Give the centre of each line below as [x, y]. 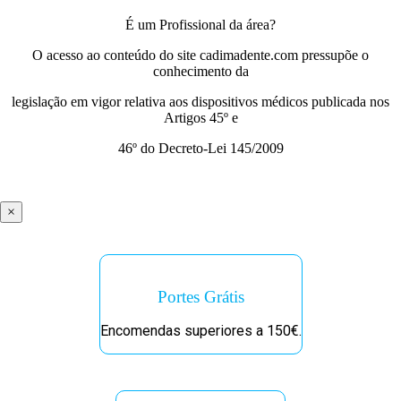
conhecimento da [200, 71]
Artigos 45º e [200, 117]
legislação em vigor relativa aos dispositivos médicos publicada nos [200, 101]
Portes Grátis [200, 297]
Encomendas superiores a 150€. [200, 331]
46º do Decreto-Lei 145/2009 [200, 148]
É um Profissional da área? [200, 24]
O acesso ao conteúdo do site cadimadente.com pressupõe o [200, 55]
